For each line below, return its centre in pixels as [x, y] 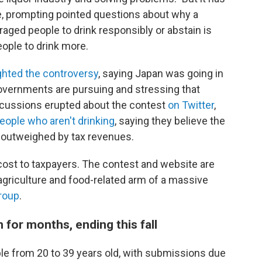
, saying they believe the [170, 121]
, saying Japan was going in [161, 73]
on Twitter [191, 105]
